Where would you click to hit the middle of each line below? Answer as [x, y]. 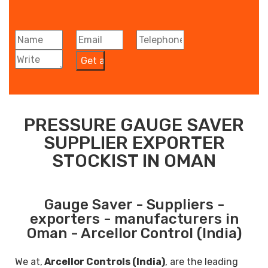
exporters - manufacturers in [134, 219]
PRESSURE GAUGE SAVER [134, 125]
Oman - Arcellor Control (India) [134, 233]
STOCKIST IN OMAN [134, 161]
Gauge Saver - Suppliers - [134, 204]
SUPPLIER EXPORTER [134, 143]
